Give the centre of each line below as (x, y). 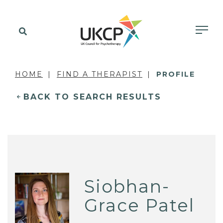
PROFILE (176, 74)
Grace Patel (140, 205)
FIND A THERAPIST (100, 74)
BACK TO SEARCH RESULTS (92, 97)
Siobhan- (127, 186)
